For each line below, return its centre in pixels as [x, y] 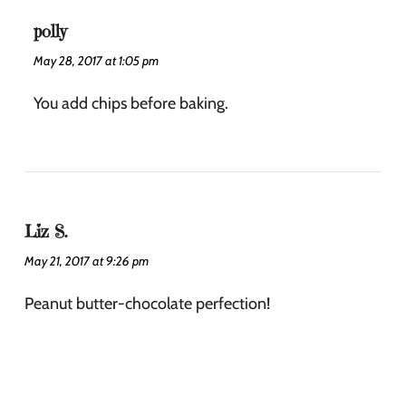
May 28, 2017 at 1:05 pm [96, 60]
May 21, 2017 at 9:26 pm [87, 261]
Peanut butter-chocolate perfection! [147, 303]
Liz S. [46, 231]
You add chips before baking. [131, 103]
